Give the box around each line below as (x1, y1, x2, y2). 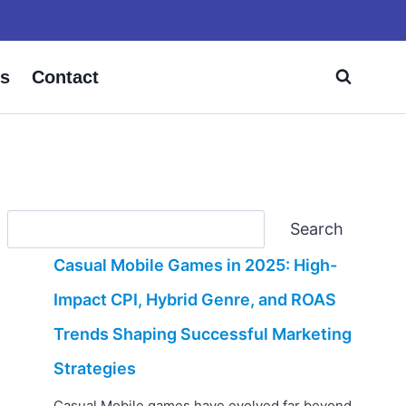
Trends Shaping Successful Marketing (53, 324, 353, 344)
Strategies (53, 359, 137, 379)
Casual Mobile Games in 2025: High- (53, 256, 338, 275)
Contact (32, 67, 99, 87)
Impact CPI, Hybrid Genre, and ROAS (53, 290, 337, 310)
